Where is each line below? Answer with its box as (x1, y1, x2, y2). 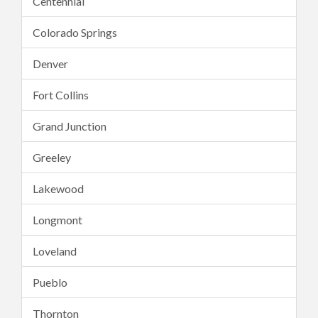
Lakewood (33, 182, 84, 195)
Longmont (33, 213, 82, 226)
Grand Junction (33, 119, 106, 133)
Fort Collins (33, 88, 89, 102)
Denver (33, 57, 68, 70)
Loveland (33, 244, 77, 258)
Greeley (33, 150, 71, 164)
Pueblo (33, 275, 67, 289)
